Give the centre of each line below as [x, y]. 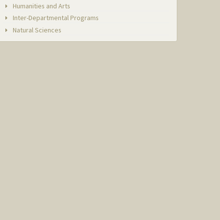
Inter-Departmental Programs [55, 18]
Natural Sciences [37, 30]
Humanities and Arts [41, 6]
